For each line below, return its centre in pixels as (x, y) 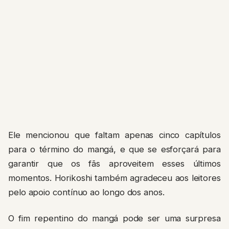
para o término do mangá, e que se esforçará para (114, 150)
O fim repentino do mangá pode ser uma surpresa (114, 218)
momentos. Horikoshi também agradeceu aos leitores (114, 178)
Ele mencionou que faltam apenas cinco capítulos (114, 135)
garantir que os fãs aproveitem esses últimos (114, 164)
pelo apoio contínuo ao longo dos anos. (86, 192)
